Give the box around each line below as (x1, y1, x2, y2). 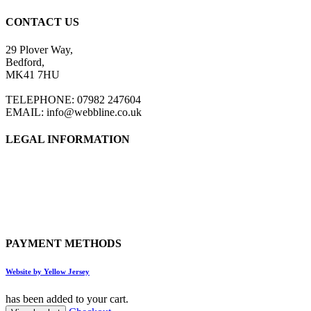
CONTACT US (6, 16, 79, 28)
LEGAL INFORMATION (6, 133, 130, 145)
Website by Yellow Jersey (6, 267, 90, 276)
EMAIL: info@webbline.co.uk (6, 106, 142, 118)
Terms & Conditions (6, 173, 94, 185)
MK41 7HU (6, 68, 60, 81)
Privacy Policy (6, 160, 69, 173)
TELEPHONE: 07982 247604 (6, 93, 141, 106)
